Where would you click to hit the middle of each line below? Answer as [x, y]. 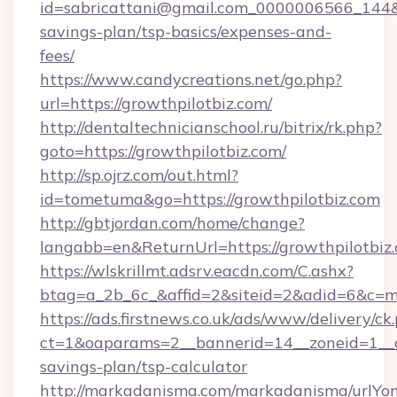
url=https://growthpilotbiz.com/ [156, 103]
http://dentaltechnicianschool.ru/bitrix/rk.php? [211, 127]
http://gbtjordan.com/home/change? [172, 223]
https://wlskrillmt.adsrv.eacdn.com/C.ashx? [197, 271]
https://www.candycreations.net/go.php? [191, 79]
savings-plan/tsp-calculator [144, 366]
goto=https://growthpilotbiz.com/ [163, 151]
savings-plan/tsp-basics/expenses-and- [186, 31]
